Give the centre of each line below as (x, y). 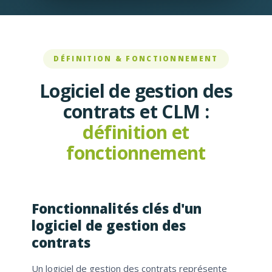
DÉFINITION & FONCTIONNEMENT (136, 59)
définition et (136, 132)
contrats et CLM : (136, 112)
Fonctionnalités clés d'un (117, 209)
